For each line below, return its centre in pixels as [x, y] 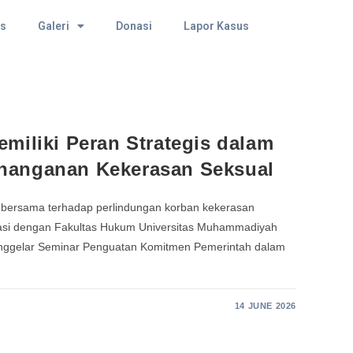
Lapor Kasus [216, 26]
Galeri [53, 26]
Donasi [134, 26]
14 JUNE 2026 [265, 305]
